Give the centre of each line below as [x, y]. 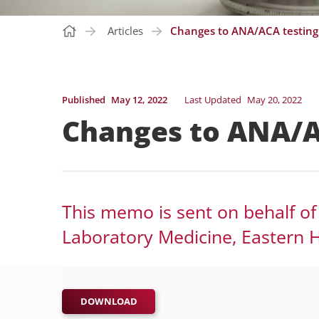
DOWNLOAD [109, 301]
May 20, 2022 [274, 100]
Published [84, 100]
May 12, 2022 [139, 100]
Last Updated [213, 100]
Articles [125, 31]
